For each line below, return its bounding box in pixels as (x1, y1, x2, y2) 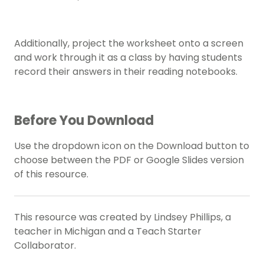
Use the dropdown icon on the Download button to (14, 139, 249, 153)
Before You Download (14, 111, 154, 130)
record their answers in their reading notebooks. (14, 65, 237, 79)
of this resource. (14, 167, 91, 181)
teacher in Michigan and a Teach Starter (14, 225, 202, 239)
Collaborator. (14, 239, 78, 253)
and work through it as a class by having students (14, 51, 242, 65)
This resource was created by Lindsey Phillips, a (14, 210, 231, 225)
